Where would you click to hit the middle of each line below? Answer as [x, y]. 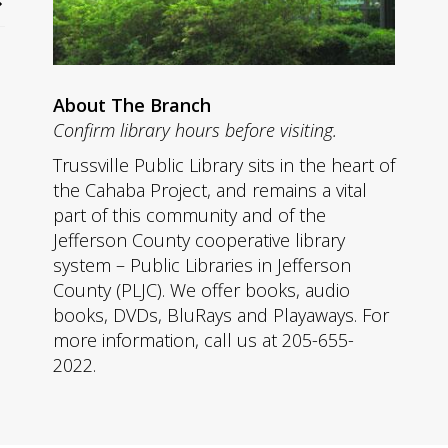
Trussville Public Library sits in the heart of [224, 165]
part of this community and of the [189, 215]
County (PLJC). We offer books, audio [201, 290]
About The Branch [132, 105]
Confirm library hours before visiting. [195, 130]
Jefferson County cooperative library [199, 240]
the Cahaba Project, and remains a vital [210, 190]
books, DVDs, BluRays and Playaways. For [221, 315]
